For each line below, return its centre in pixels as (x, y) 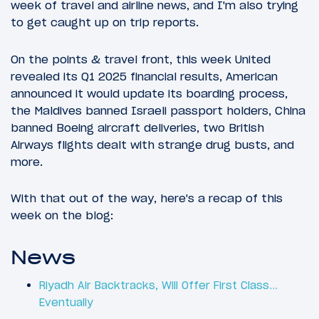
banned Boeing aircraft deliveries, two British (137, 127)
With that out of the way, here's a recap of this (147, 198)
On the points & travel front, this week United (141, 59)
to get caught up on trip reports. (105, 22)
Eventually (66, 302)
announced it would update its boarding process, (149, 93)
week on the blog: (62, 215)
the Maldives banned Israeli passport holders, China (158, 110)
